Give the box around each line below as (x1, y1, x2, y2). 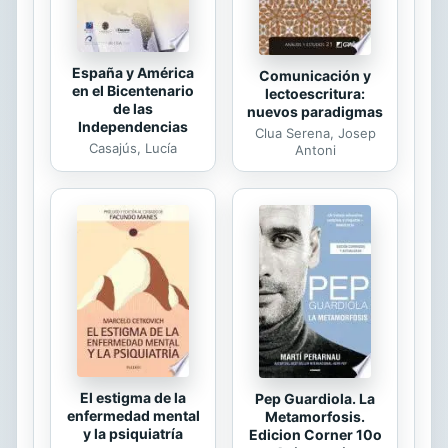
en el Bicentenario (72, 82, 194, 100)
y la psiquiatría (83, 425, 183, 443)
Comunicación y (259, 67, 371, 85)
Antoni (294, 142, 336, 159)
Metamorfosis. (265, 408, 365, 426)
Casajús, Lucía (89, 140, 177, 157)
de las (113, 100, 153, 118)
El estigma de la (80, 389, 186, 407)
